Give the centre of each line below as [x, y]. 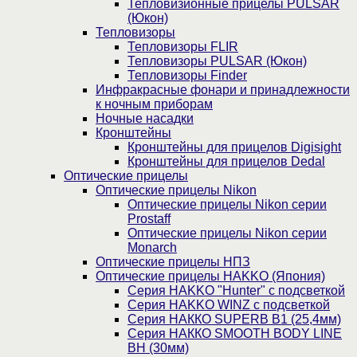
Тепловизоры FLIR [183, 47]
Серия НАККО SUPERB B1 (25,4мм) [234, 320]
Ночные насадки [145, 119]
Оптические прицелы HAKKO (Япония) [210, 277]
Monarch [152, 248]
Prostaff [149, 219]
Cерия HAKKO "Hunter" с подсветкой [236, 291]
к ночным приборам [154, 104]
